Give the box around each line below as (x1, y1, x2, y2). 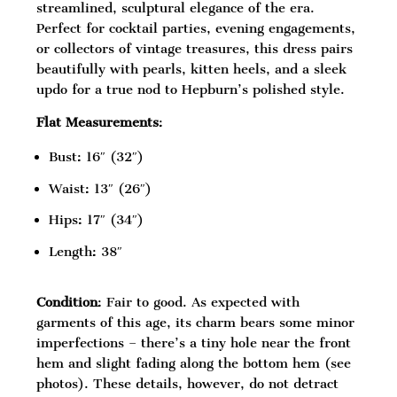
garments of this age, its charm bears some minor (36, 314, 355, 331)
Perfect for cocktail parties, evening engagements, (36, 19, 356, 36)
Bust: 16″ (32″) (49, 148, 144, 165)
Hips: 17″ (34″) (49, 212, 144, 229)
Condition (36, 293, 98, 310)
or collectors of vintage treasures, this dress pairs (36, 40, 354, 57)
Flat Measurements (36, 113, 160, 130)
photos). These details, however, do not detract (36, 375, 339, 392)
